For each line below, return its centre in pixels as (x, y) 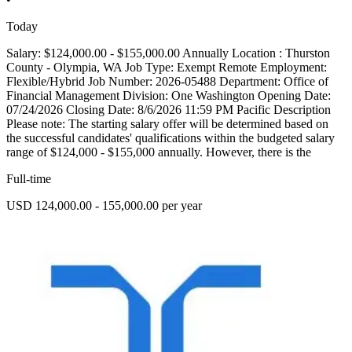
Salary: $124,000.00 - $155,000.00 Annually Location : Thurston (168, 53)
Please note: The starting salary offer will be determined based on (167, 124)
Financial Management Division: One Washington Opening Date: (169, 96)
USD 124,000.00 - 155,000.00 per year (104, 206)
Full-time (29, 179)
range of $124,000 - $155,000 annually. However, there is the (159, 152)
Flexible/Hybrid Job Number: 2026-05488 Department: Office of (167, 82)
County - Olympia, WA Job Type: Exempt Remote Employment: (167, 68)
